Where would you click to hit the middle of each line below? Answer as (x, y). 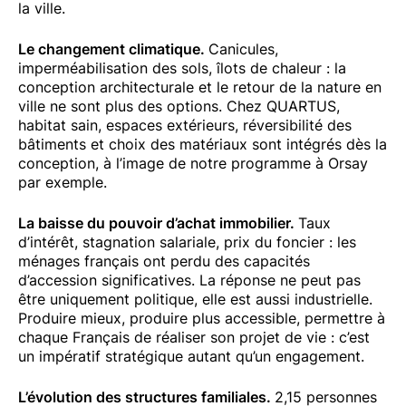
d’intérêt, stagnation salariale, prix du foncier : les (187, 242)
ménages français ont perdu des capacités (164, 261)
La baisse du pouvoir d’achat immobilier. (158, 223)
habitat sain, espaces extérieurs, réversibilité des (185, 126)
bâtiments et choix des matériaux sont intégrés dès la (203, 145)
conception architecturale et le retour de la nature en (200, 87)
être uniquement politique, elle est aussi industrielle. (195, 300)
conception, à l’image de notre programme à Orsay (193, 164)
